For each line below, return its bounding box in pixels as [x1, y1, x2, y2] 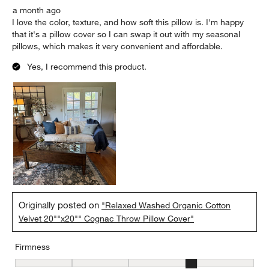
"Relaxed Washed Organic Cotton [101, 200, 231, 211]
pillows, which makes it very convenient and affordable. [12, 41, 223, 52]
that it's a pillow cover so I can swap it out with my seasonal [12, 29, 241, 40]
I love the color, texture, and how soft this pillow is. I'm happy [12, 17, 244, 28]
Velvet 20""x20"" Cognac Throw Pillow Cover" [19, 213, 195, 225]
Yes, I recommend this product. [27, 61, 147, 73]
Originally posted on [19, 199, 102, 211]
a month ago [13, 5, 61, 16]
